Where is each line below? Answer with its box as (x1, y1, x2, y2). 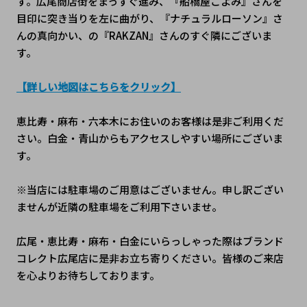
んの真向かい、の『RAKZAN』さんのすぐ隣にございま (16, 27, 272, 42)
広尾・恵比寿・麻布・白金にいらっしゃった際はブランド (16, 233, 284, 248)
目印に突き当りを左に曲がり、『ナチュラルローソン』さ (16, 10, 283, 25)
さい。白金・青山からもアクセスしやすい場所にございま (16, 130, 283, 145)
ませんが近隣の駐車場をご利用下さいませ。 (16, 199, 222, 214)
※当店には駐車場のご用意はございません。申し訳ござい (16, 182, 284, 197)
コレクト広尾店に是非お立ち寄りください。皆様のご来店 (16, 250, 284, 265)
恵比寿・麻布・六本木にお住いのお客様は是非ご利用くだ (16, 113, 284, 128)
